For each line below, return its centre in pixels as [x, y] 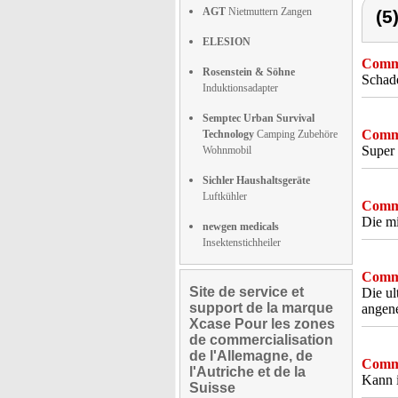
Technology [228, 134]
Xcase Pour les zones [262, 324]
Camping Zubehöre [296, 134]
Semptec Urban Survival [259, 118]
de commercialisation [261, 340]
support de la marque [261, 308]
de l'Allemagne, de [251, 356]
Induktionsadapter [240, 88]
